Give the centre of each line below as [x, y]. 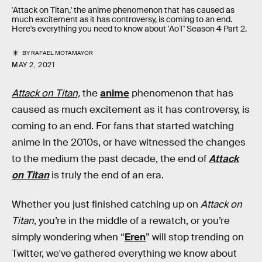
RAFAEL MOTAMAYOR [62, 53]
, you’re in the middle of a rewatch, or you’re [132, 220]
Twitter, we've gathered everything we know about [124, 253]
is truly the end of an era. [108, 175]
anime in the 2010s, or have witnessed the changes [129, 142]
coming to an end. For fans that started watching [123, 126]
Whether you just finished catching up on [106, 204]
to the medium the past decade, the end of [110, 159]
